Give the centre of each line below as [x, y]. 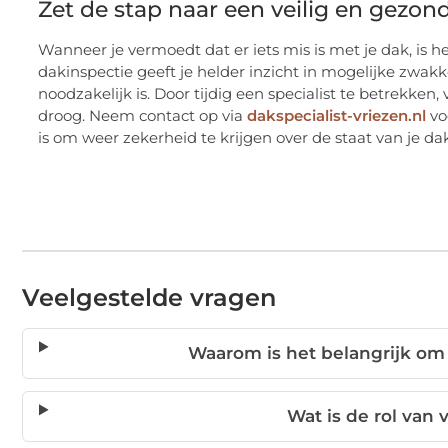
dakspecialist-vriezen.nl [336, 115]
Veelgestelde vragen [149, 298]
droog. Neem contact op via [142, 115]
